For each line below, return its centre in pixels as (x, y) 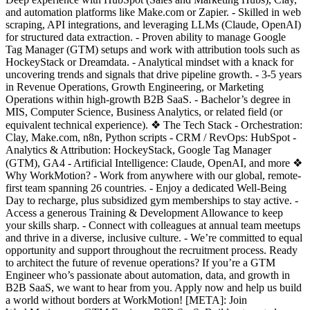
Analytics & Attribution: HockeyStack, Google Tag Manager (138, 149)
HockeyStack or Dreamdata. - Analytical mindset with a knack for (149, 62)
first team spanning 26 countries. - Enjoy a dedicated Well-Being (146, 188)
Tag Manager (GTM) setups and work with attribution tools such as (153, 49)
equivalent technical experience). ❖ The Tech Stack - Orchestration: (154, 125)
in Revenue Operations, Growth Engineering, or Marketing (135, 86)
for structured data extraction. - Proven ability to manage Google (146, 37)
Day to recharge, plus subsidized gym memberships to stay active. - (152, 200)
